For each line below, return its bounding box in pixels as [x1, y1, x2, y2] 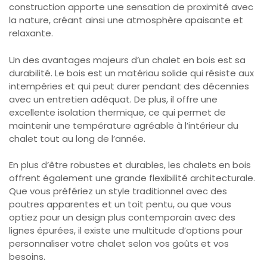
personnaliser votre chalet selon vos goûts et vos [9, 237, 229, 250]
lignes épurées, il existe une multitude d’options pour [9, 224, 243, 237]
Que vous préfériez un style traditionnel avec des [9, 185, 227, 197]
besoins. [9, 250, 45, 263]
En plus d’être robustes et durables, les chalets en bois [9, 159, 251, 171]
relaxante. [9, 27, 53, 39]
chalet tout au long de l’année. [9, 132, 145, 145]
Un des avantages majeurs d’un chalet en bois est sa [9, 53, 246, 66]
